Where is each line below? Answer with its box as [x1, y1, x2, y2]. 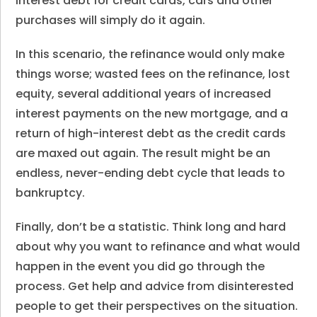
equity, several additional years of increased [16, 85, 272, 102]
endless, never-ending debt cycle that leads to [16, 164, 286, 181]
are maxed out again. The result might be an [16, 144, 271, 161]
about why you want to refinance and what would [16, 238, 301, 255]
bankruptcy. [16, 184, 86, 201]
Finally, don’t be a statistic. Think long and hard [16, 218, 287, 235]
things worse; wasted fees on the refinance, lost [16, 65, 291, 82]
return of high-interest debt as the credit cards [16, 125, 287, 142]
